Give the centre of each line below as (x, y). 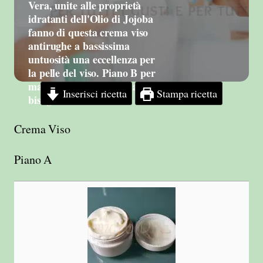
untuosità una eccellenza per (92, 59)
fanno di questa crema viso (88, 32)
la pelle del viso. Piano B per (92, 73)
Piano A (33, 159)
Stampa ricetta (186, 93)
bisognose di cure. (68, 100)
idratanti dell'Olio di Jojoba (91, 18)
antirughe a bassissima (79, 45)
